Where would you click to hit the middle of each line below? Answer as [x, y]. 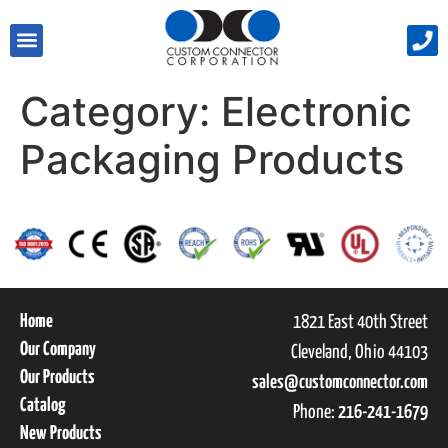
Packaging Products [212, 160]
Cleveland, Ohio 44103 [359, 352]
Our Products [57, 377]
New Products [60, 433]
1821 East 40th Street [360, 322]
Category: [120, 112]
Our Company [58, 349]
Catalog [43, 405]
